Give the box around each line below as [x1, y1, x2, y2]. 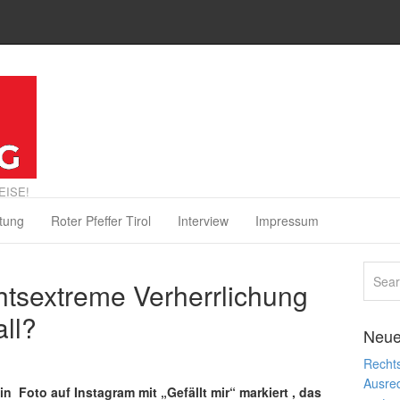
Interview [178, 211, 229, 229]
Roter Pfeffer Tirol [51, 211, 151, 229]
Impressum [255, 211, 319, 229]
